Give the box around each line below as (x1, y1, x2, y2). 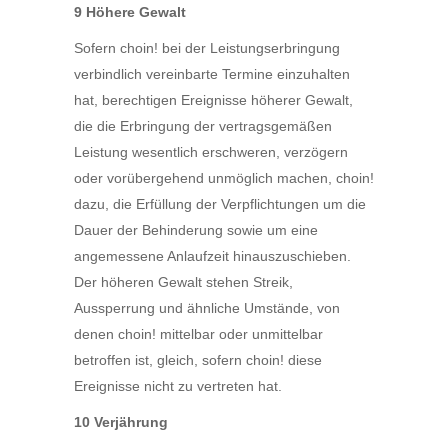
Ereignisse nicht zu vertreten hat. (74, 378, 282, 394)
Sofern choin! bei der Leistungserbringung (74, 40, 340, 56)
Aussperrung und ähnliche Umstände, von (74, 300, 340, 316)
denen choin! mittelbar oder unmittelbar (74, 326, 323, 342)
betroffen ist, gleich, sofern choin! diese (74, 352, 322, 368)
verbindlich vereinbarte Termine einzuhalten (74, 66, 350, 82)
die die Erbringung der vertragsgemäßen (74, 118, 332, 134)
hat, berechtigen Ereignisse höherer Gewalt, (74, 92, 353, 108)
